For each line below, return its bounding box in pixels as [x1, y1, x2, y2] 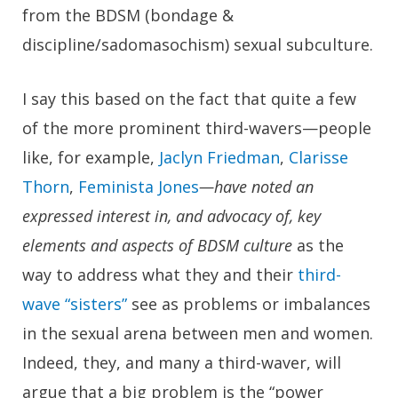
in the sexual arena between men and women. [22, 322, 373, 345]
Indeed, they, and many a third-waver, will [22, 352, 341, 374]
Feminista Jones [78, 176, 199, 198]
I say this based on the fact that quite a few [22, 88, 356, 110]
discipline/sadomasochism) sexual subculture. [22, 33, 373, 55]
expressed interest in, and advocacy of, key [22, 205, 321, 227]
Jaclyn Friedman [159, 147, 280, 169]
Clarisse [284, 147, 348, 169]
